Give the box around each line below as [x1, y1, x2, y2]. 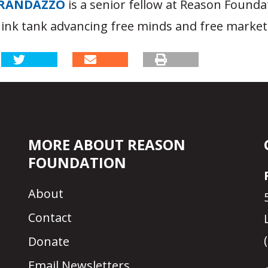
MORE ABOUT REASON [28, 135, 186, 155]
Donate [28, 233, 70, 250]
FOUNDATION [28, 153, 127, 173]
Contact [28, 209, 72, 226]
